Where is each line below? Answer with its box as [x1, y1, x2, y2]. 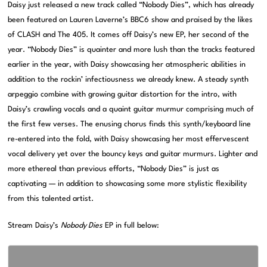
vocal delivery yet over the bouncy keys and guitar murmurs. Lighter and [8, 150, 258, 158]
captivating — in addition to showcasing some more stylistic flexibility [8, 179, 247, 188]
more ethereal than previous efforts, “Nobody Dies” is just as [8, 164, 220, 173]
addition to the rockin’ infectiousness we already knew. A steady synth [8, 75, 249, 83]
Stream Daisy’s [8, 221, 61, 229]
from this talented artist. [8, 194, 94, 203]
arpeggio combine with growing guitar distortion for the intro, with [8, 90, 237, 98]
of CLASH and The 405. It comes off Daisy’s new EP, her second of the [8, 30, 250, 39]
